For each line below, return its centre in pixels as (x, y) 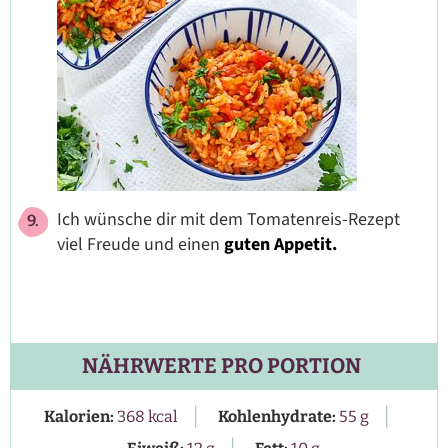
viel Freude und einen (140, 245)
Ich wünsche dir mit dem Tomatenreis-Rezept (228, 220)
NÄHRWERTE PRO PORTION (221, 367)
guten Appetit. (280, 245)
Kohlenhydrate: (278, 417)
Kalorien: (80, 417)
